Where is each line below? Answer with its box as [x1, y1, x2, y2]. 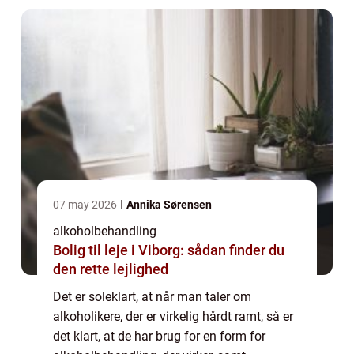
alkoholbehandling [53, 223, 156, 239]
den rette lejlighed [53, 260, 168, 277]
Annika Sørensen [126, 198, 212, 211]
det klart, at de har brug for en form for [53, 328, 265, 344]
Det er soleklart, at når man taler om [53, 288, 251, 304]
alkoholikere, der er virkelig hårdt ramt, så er [53, 308, 293, 324]
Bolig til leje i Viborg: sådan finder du [53, 241, 284, 258]
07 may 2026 [53, 198, 119, 211]
